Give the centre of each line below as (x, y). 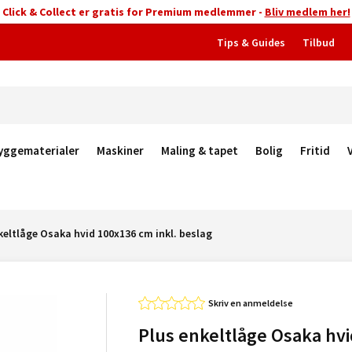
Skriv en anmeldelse (250, 303)
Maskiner (120, 150)
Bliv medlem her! (307, 12)
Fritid (315, 150)
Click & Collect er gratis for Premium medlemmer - (133, 12)
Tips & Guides (251, 42)
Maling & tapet (200, 150)
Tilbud (319, 42)
